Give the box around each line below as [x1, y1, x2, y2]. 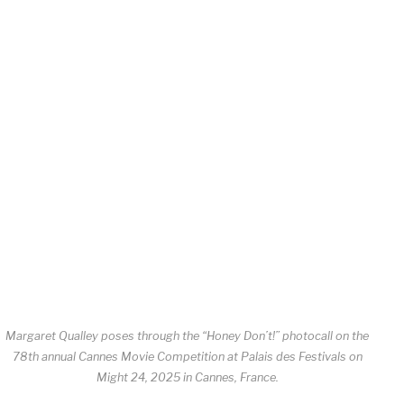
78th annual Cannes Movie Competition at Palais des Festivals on [12, 350, 363, 364]
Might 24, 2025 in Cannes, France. [96, 371, 279, 385]
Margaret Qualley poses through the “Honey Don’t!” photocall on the [5, 329, 370, 344]
